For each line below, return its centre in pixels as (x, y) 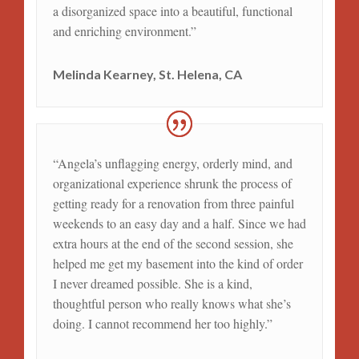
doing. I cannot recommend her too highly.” (162, 324)
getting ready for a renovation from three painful (173, 204)
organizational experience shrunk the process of (172, 184)
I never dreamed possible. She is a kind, (152, 284)
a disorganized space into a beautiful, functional (172, 10)
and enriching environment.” (124, 30)
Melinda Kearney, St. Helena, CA (147, 74)
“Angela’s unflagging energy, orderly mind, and (172, 163)
